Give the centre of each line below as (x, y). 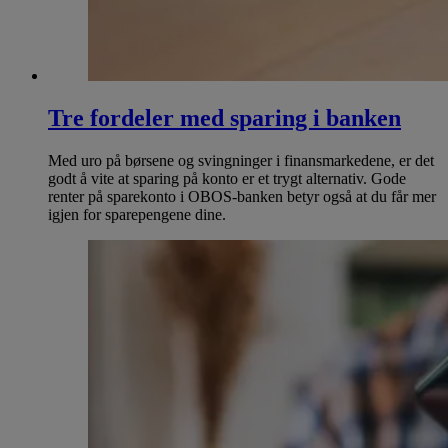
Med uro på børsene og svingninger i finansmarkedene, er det (241, 160)
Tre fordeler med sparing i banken (224, 117)
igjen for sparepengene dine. (137, 214)
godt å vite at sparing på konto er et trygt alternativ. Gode (227, 178)
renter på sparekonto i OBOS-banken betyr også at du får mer (242, 196)
